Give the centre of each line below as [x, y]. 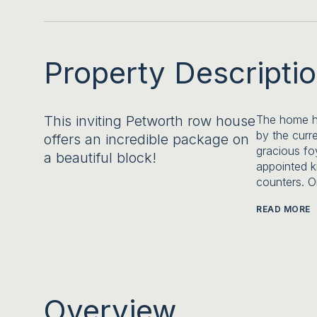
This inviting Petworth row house [150, 121]
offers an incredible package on [146, 139]
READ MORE [283, 209]
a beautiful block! [100, 158]
